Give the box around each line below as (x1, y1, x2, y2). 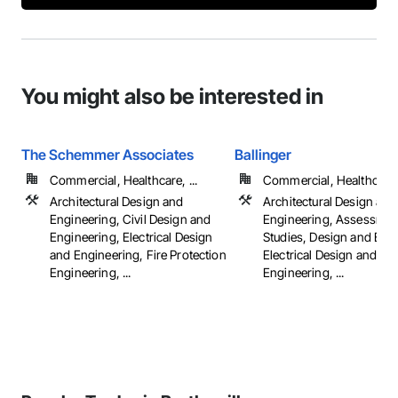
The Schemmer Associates (21, 146, 194, 163)
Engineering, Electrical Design (50, 229, 213, 244)
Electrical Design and (263, 247, 378, 262)
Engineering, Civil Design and (50, 211, 211, 227)
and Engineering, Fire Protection (50, 247, 227, 262)
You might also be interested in (21, 84, 323, 109)
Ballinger (235, 146, 291, 163)
